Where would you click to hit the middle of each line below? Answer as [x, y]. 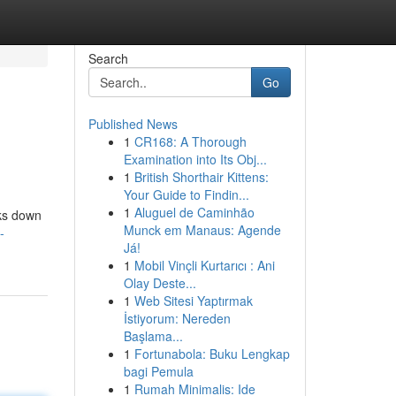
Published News [133, 124]
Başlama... [153, 336]
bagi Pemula [158, 371]
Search [108, 58]
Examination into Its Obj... [195, 159]
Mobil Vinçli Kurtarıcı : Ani [204, 265]
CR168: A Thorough [190, 141]
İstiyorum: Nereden [177, 318]
